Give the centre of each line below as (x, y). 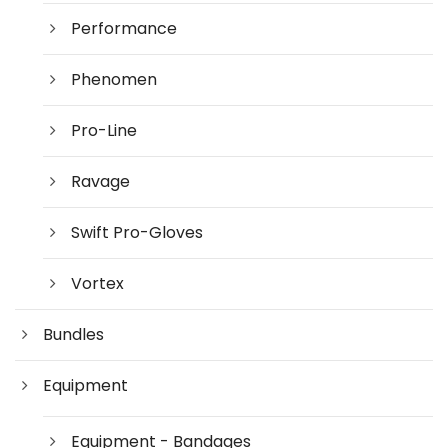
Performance (124, 28)
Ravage (100, 181)
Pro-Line (104, 130)
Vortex (97, 283)
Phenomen (114, 79)
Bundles (73, 334)
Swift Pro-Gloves (137, 232)
